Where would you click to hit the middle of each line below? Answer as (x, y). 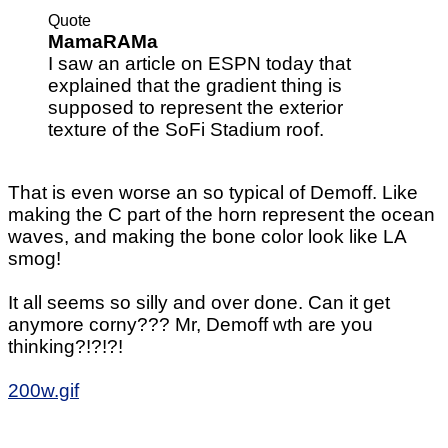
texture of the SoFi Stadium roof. (186, 129)
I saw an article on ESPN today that (199, 63)
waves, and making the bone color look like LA (207, 236)
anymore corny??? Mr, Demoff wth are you (190, 324)
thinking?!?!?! (65, 346)
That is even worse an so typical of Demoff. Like (213, 192)
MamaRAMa (103, 41)
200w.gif (43, 390)
